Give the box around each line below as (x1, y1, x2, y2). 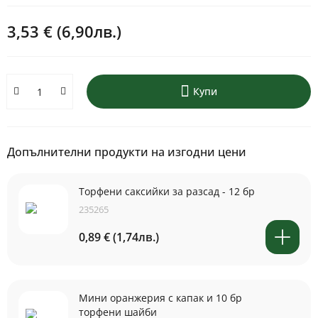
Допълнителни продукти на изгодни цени (7, 144, 246, 160)
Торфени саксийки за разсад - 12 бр (79, 185, 255, 198)
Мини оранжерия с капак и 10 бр (79, 291, 242, 305)
